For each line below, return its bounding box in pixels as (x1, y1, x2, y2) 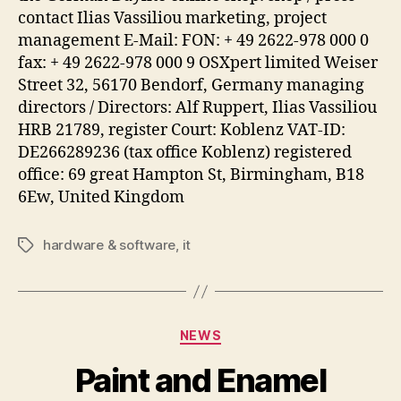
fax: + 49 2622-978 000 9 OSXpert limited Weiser (18, 53, 378, 73)
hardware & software (43, 236, 176, 253)
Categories (200, 322, 279, 341)
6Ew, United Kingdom (18, 187, 184, 208)
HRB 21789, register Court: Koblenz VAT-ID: (18, 120, 346, 141)
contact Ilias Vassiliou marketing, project (18, 8, 327, 29)
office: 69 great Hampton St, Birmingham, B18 (18, 165, 364, 185)
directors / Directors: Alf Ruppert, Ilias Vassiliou (18, 98, 377, 118)
